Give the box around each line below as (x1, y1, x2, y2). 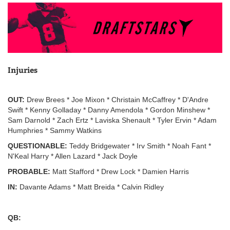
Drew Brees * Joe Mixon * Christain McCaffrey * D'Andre (25, 95, 208, 104)
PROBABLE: (8, 167, 50, 176)
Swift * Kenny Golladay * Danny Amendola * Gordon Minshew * (8, 105, 210, 114)
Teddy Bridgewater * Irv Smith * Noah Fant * (67, 141, 211, 150)
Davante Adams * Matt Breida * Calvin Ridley (17, 182, 164, 191)
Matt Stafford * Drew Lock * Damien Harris (50, 167, 189, 176)
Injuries (8, 65, 37, 74)
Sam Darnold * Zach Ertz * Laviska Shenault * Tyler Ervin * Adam (8, 116, 217, 124)
